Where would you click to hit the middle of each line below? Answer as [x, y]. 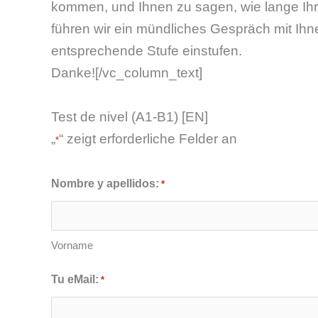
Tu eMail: [75, 280]
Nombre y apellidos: [105, 184]
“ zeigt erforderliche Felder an [148, 138]
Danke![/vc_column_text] [127, 73]
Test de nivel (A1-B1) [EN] [130, 116]
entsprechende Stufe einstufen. [147, 51]
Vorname [72, 246]
